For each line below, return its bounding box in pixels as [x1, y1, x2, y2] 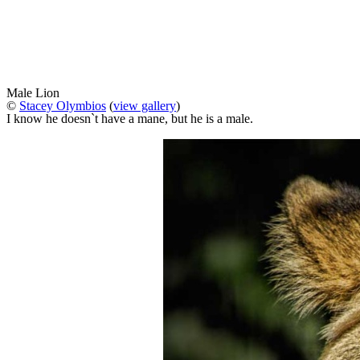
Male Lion [6, 86, 59, 100]
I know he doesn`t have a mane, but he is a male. [6, 112, 253, 126]
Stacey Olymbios [19, 99, 106, 113]
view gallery [113, 99, 176, 113]
